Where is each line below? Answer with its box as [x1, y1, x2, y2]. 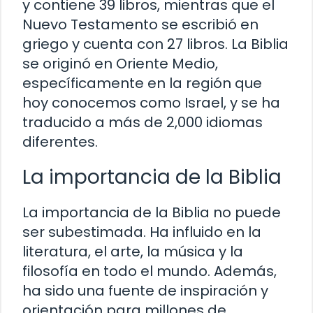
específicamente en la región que [22, 73, 262, 93]
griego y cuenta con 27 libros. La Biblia [22, 34, 289, 54]
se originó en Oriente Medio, [22, 53, 218, 73]
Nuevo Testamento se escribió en [22, 14, 259, 34]
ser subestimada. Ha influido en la [22, 221, 261, 242]
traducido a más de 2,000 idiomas [22, 112, 263, 132]
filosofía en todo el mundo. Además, [22, 261, 277, 281]
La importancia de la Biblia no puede [22, 202, 281, 222]
